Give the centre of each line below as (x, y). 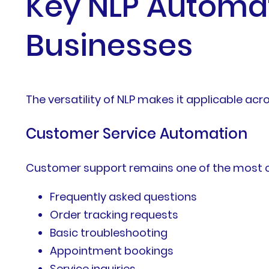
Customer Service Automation (137, 133)
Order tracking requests (114, 214)
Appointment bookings (112, 250)
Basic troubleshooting (109, 232)
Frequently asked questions (124, 196)
